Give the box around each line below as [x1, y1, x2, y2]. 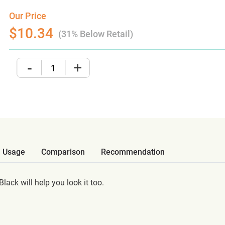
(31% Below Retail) [58, 29, 134, 39]
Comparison [41, 147, 85, 157]
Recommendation [101, 147, 165, 157]
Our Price [9, 11, 47, 21]
